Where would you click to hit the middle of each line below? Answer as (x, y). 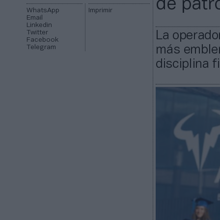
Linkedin (40, 26)
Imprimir (100, 11)
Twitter (38, 33)
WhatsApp (43, 11)
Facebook (43, 40)
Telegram (41, 48)
